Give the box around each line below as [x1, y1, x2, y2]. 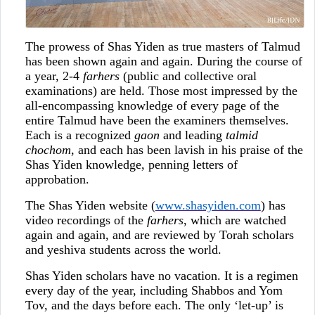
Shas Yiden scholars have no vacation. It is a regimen [25, 269, 298, 283]
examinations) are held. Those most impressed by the [25, 84, 297, 98]
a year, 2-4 [25, 69, 83, 84]
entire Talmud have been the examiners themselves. [25, 113, 289, 128]
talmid [225, 128, 258, 143]
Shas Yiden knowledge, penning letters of [25, 157, 238, 172]
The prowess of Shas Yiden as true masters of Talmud [25, 39, 300, 54]
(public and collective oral [119, 69, 257, 84]
